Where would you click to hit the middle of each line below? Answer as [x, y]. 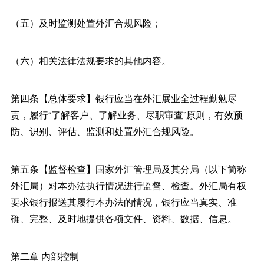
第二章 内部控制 [44, 256]
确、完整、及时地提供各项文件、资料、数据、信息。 [123, 218]
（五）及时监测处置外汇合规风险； [86, 22]
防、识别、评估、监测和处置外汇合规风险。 [105, 131]
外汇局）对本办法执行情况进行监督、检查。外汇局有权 [128, 185]
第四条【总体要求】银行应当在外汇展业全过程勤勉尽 [123, 98]
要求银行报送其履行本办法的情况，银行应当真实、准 [123, 202]
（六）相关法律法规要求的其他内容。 [90, 60]
